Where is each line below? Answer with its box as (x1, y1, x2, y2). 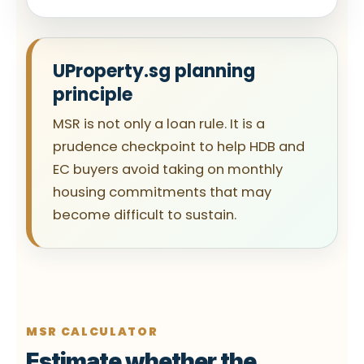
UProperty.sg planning (53, 58, 255, 84)
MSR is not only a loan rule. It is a (53, 114, 265, 133)
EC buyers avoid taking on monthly (53, 159, 283, 179)
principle (53, 81, 132, 107)
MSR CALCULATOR (26, 323, 158, 340)
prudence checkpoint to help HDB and (53, 136, 305, 156)
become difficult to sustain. (53, 205, 236, 224)
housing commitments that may (53, 182, 271, 201)
